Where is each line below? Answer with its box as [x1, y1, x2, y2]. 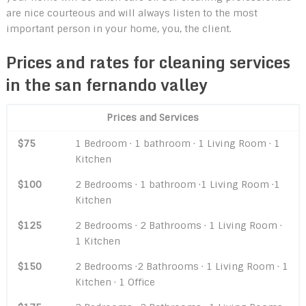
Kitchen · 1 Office [74, 275, 155, 288]
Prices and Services [107, 111, 199, 124]
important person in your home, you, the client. [5, 22, 232, 35]
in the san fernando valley [5, 70, 208, 98]
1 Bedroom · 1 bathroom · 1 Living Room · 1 [74, 137, 280, 150]
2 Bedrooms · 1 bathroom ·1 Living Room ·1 [74, 178, 280, 191]
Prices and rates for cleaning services [5, 48, 290, 75]
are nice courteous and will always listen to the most [5, 6, 258, 19]
